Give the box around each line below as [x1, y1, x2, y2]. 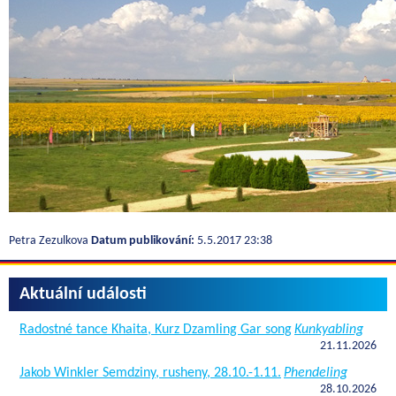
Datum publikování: [91, 233, 194, 247]
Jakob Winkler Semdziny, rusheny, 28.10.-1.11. [19, 365, 281, 380]
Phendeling [284, 365, 347, 380]
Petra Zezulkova [9, 233, 91, 247]
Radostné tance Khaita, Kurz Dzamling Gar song [19, 322, 292, 337]
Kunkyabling [294, 322, 363, 337]
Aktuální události [19, 285, 147, 303]
